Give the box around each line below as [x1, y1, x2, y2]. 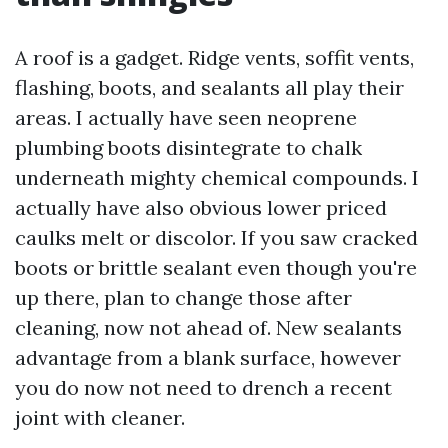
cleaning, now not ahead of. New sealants [15, 315, 402, 340]
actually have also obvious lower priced [15, 195, 387, 220]
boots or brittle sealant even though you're [15, 255, 417, 280]
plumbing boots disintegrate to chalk [15, 135, 362, 160]
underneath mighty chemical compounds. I [15, 165, 419, 190]
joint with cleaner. [15, 405, 185, 430]
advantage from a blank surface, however [15, 345, 401, 370]
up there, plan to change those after [15, 285, 352, 310]
